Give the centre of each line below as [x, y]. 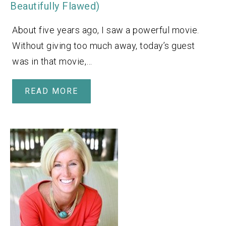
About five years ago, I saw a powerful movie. [106, 30]
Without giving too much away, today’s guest [104, 45]
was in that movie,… [52, 61]
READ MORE [51, 91]
